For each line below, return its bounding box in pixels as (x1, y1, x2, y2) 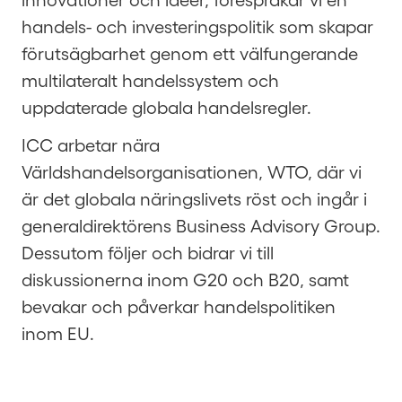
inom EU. (22, 322, 94, 344)
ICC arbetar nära (22, 134, 160, 155)
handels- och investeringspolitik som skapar (22, 15, 373, 37)
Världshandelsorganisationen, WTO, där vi (22, 161, 362, 182)
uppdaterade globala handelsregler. (22, 96, 311, 118)
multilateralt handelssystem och (22, 69, 279, 91)
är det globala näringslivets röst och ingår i (22, 188, 367, 209)
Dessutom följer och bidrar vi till (22, 241, 274, 263)
